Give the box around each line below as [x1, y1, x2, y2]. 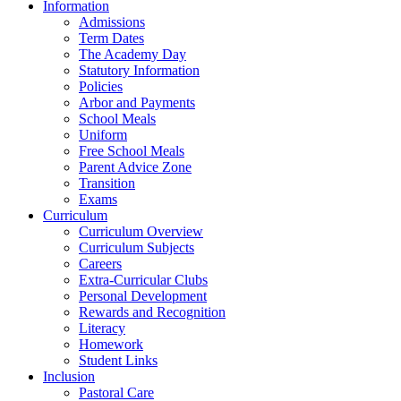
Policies [79, 79, 123, 94]
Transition [79, 175, 135, 191]
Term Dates [79, 30, 144, 46]
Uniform [79, 127, 127, 142]
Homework [79, 337, 143, 352]
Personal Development [79, 288, 207, 303]
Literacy [79, 320, 125, 336]
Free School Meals [79, 143, 184, 158]
